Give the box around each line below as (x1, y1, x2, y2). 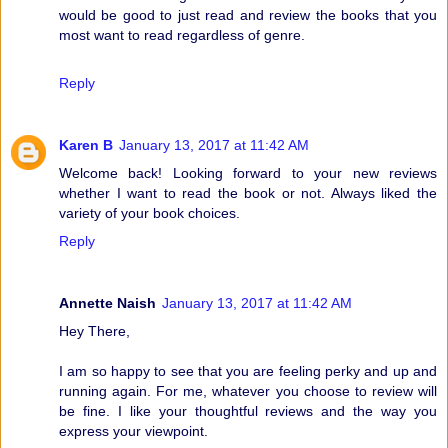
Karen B (59, 136, 113, 153)
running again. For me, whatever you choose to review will (59, 382, 437, 399)
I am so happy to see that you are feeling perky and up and (59, 362, 437, 379)
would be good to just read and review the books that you (59, 6, 437, 23)
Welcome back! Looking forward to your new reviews (59, 164, 437, 181)
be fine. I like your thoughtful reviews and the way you (59, 402, 437, 419)
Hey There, (59, 322, 130, 339)
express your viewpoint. (59, 422, 208, 439)
